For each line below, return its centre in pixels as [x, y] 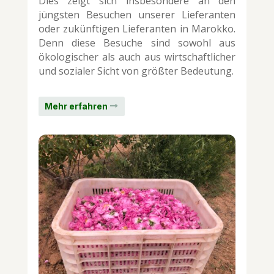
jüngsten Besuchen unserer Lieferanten [137, 15]
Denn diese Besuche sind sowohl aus [137, 43]
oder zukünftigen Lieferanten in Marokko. [137, 29]
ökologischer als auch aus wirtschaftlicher [137, 57]
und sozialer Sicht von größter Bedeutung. [136, 71]
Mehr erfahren [76, 106]
